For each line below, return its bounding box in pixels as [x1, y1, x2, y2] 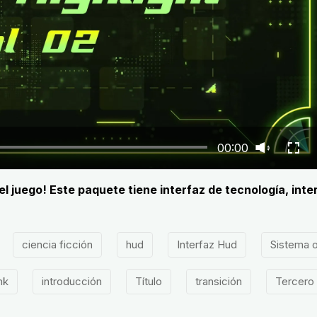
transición [195, 275, 242, 288]
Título [134, 275, 162, 288]
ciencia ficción [21, 238, 93, 251]
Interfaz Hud [176, 238, 237, 251]
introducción [41, 275, 102, 288]
